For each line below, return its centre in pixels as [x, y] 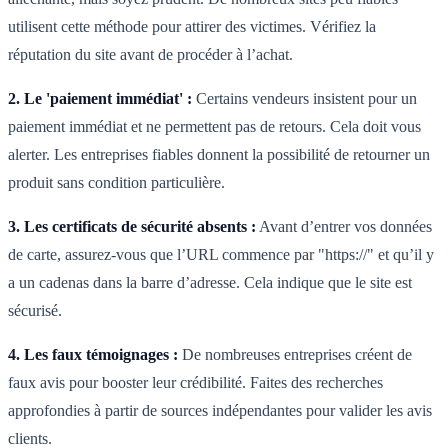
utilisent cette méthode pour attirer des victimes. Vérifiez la [192, 27]
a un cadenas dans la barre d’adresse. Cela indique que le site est [210, 283]
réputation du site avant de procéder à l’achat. [150, 55]
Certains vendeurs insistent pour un [304, 99]
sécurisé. [35, 311]
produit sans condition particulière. [116, 183]
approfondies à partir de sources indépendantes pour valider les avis [220, 411]
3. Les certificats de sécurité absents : [132, 227]
